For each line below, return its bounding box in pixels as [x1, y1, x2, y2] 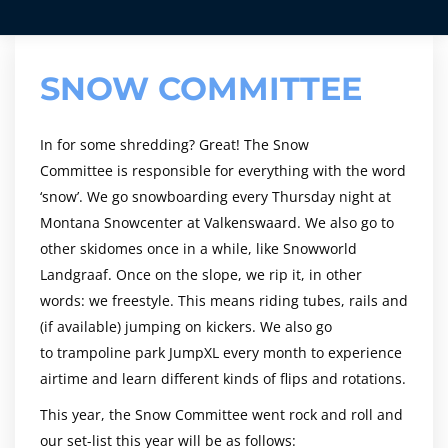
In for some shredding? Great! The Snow [40, 135, 309, 154]
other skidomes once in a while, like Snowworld [40, 239, 357, 258]
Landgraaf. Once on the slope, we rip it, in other [40, 265, 362, 284]
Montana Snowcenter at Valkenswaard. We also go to [40, 213, 394, 232]
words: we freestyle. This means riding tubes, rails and [40, 291, 408, 310]
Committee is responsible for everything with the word [40, 161, 406, 180]
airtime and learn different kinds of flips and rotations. [40, 369, 406, 388]
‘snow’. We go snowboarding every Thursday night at [40, 187, 391, 206]
